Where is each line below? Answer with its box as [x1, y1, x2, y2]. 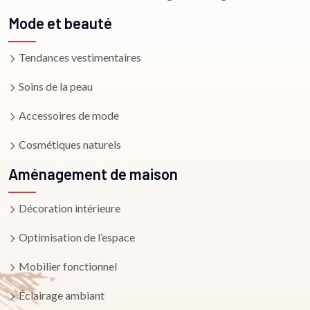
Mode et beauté [8, 14, 112, 32]
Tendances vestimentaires [17, 51, 141, 64]
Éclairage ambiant [17, 289, 104, 302]
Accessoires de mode [17, 109, 119, 122]
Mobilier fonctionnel [17, 259, 117, 273]
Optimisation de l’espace [17, 230, 135, 244]
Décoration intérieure [17, 201, 120, 215]
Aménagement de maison [8, 165, 178, 183]
